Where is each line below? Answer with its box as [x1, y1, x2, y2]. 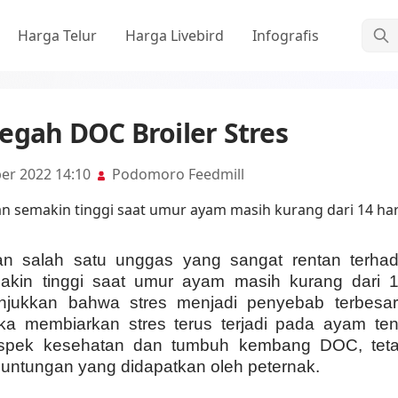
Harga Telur [18, 26, 97, 45]
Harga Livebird [125, 26, 224, 45]
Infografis [252, 26, 319, 45]
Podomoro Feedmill [108, 164, 244, 184]
